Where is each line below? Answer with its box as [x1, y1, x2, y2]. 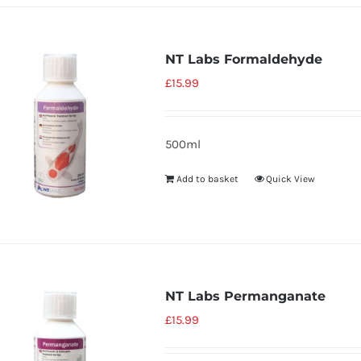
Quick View [265, 173, 315, 185]
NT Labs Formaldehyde [164, 52, 322, 67]
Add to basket [176, 173, 239, 185]
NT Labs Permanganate [164, 288, 326, 304]
